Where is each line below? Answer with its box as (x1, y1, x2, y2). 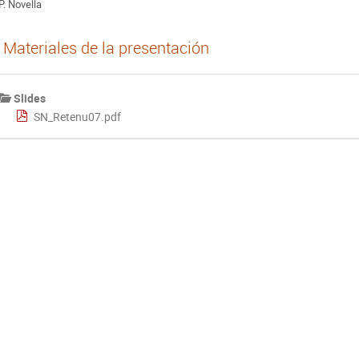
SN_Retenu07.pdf (34, 109, 122, 125)
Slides (14, 90, 46, 106)
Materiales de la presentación (3, 37, 209, 58)
